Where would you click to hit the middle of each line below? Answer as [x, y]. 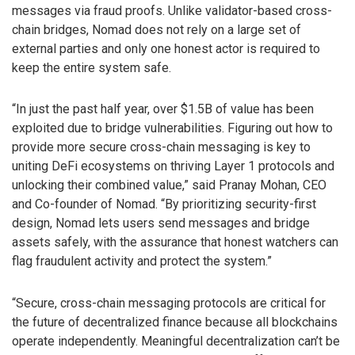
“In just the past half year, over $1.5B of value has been [163, 109]
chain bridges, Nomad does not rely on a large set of [157, 29]
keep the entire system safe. [92, 67]
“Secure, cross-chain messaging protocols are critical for [169, 303]
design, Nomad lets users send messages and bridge [161, 223]
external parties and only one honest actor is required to [166, 48]
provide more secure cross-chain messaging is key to [161, 147]
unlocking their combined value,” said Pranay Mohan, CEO [169, 185]
